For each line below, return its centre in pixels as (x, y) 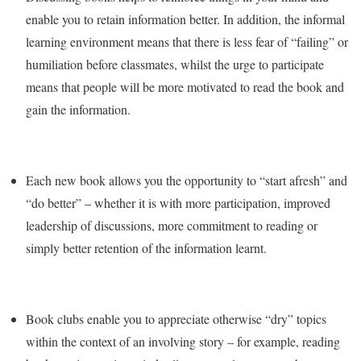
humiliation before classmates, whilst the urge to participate (175, 64)
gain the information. (78, 109)
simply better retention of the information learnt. (146, 248)
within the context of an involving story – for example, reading (183, 341)
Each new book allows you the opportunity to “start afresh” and (187, 180)
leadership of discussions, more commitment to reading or (172, 225)
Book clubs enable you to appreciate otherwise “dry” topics (176, 319)
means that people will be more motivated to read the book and (185, 87)
